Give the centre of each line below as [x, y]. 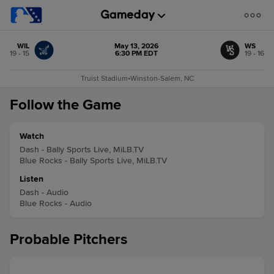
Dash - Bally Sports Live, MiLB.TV [82, 150]
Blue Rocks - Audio [56, 203]
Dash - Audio [44, 192]
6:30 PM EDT [136, 54]
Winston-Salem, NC [162, 79]
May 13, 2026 [136, 46]
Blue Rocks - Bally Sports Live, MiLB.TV [93, 161]
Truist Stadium [104, 79]
